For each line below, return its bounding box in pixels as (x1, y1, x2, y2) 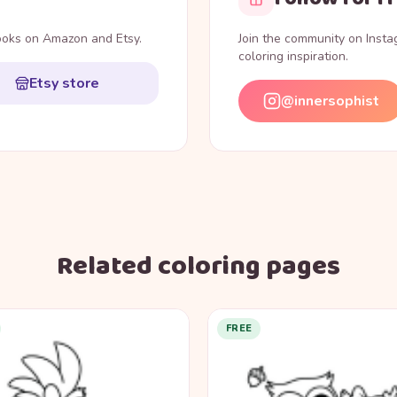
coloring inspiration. (238, 48, 348, 66)
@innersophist (281, 91, 379, 112)
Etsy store (29, 74, 99, 94)
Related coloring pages (57, 245, 340, 289)
